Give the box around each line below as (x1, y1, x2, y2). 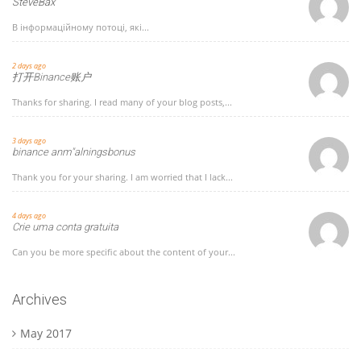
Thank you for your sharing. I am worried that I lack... (12, 171, 233, 183)
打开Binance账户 (12, 71, 91, 83)
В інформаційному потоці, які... (12, 21, 149, 33)
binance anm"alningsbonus (12, 146, 135, 158)
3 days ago (12, 135, 46, 146)
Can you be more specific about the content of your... (12, 246, 235, 258)
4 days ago (12, 210, 46, 221)
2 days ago (12, 60, 46, 71)
